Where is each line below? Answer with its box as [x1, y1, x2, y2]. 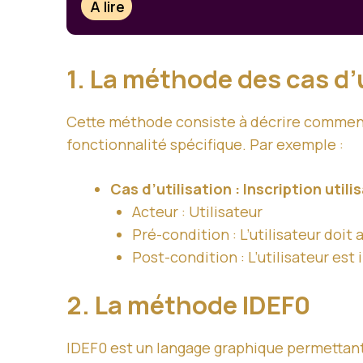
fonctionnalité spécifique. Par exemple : [66, 135, 344, 155]
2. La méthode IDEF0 [66, 288, 310, 322]
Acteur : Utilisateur [132, 202, 263, 222]
